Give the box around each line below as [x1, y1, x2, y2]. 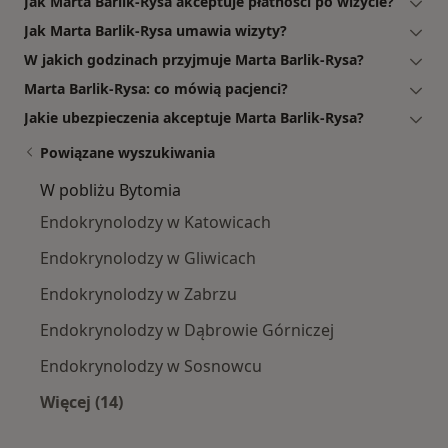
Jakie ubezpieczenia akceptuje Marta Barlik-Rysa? [24, 108, 364, 128]
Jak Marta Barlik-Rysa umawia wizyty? [24, 21, 287, 41]
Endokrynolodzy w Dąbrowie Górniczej [40, 319, 334, 342]
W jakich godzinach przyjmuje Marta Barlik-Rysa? [24, 50, 364, 70]
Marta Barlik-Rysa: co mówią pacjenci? [24, 79, 288, 99]
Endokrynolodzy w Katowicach [40, 211, 271, 234]
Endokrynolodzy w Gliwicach [40, 247, 256, 270]
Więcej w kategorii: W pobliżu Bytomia [80, 414, 386, 437]
